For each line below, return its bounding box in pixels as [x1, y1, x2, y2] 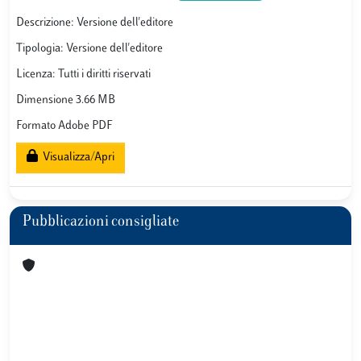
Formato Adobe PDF [16, 120, 113, 133]
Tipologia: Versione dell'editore [16, 43, 163, 56]
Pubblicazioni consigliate [23, 215, 180, 230]
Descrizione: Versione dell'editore [16, 17, 173, 30]
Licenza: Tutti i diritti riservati [16, 68, 151, 81]
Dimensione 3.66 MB [16, 94, 115, 107]
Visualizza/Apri [38, 151, 114, 164]
